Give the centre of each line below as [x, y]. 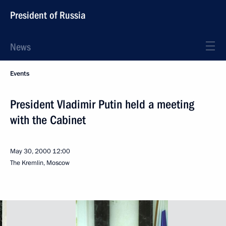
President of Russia [48, 15]
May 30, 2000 [31, 151]
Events [20, 74]
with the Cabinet [48, 120]
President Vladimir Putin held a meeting [102, 104]
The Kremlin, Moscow [40, 163]
